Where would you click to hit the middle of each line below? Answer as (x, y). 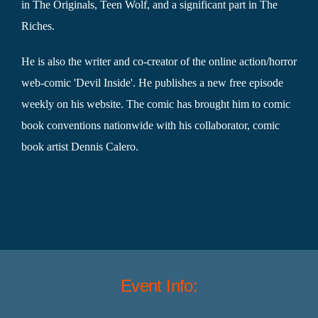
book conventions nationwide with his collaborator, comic (150, 125)
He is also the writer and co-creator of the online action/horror (159, 61)
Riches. (38, 26)
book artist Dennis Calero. (79, 146)
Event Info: (159, 285)
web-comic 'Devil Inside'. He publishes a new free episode (152, 82)
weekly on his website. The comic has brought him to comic (155, 104)
